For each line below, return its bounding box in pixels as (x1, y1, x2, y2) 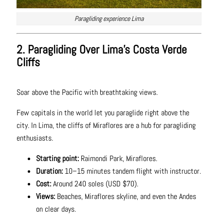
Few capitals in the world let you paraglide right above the (16, 108, 189, 118)
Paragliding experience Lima (74, 14, 144, 23)
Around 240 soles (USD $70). (53, 179, 138, 189)
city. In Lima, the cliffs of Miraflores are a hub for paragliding (16, 120, 196, 131)
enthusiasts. (16, 133, 53, 144)
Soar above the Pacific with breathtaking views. (16, 87, 158, 98)
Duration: (36, 166, 65, 177)
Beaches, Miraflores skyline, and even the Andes (56, 191, 196, 202)
